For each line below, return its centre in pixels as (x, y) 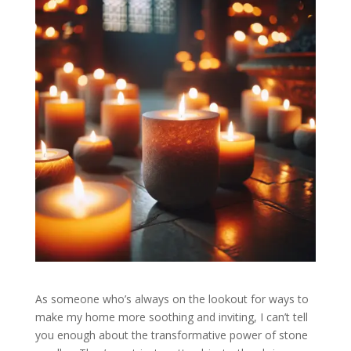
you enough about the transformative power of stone (171, 335)
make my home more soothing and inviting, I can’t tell (171, 317)
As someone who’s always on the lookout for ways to (172, 299)
